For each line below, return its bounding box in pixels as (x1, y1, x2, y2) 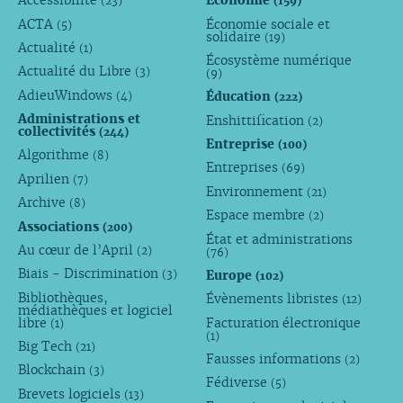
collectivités (17, 123, 99, 140)
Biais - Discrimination (17, 265, 162, 282)
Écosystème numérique (206, 52, 353, 69)
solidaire (206, 29, 265, 46)
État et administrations (206, 230, 354, 247)
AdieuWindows (17, 87, 116, 104)
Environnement (206, 184, 308, 201)
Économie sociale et (206, 16, 331, 33)
